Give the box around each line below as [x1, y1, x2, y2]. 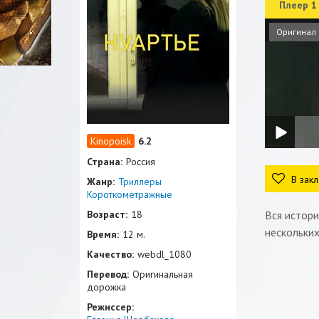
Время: [87, 228, 119, 241]
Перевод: [87, 268, 129, 281]
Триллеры [118, 175, 162, 188]
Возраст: [87, 208, 127, 221]
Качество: [87, 248, 134, 261]
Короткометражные [87, 188, 172, 201]
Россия [126, 155, 155, 168]
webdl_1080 [137, 248, 192, 261]
